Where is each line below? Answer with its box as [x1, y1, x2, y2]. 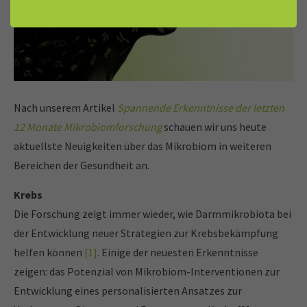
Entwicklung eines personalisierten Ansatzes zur [14, 284, 242, 298]
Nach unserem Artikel [14, 101, 117, 115]
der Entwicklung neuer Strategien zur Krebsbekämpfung [14, 226, 278, 241]
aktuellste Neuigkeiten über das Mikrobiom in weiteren [14, 139, 271, 153]
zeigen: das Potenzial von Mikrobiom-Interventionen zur [14, 265, 280, 279]
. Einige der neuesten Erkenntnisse [97, 245, 258, 260]
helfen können [14, 245, 84, 260]
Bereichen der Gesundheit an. [14, 158, 149, 173]
